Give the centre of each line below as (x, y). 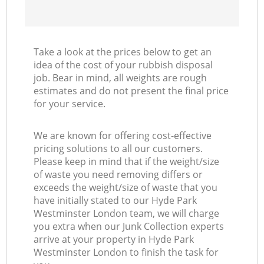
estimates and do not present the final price (131, 91)
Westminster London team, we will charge (127, 214)
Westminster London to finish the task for (126, 253)
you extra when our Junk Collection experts (129, 227)
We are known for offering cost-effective (123, 136)
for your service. (70, 104)
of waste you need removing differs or (118, 175)
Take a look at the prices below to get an (123, 52)
